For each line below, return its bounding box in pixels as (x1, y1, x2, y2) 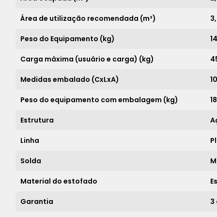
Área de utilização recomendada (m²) (20, 14, 156, 23)
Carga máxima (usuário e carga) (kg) (20, 54, 154, 64)
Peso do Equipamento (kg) (20, 34, 115, 44)
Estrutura (20, 115, 54, 125)
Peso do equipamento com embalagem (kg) (20, 95, 178, 105)
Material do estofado (20, 176, 97, 186)
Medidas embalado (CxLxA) (20, 75, 119, 84)
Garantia (20, 197, 53, 206)
